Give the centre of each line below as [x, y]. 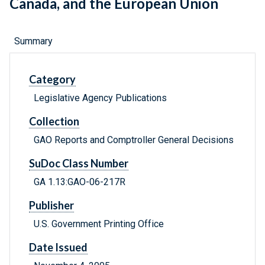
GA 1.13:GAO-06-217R [80, 182]
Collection [54, 122]
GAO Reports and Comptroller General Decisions [134, 140]
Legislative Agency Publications [100, 98]
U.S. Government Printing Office [99, 224]
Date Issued [58, 248]
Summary [33, 41]
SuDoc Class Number [79, 164]
